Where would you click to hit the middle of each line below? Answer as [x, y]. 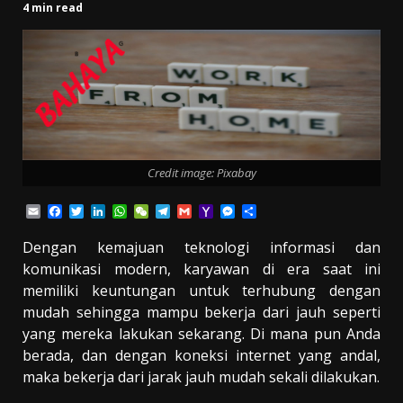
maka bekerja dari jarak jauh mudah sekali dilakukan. [201, 376]
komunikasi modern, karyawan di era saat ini [201, 269]
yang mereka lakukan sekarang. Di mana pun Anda [201, 333]
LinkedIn [134, 212]
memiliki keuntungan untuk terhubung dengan [201, 290]
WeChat [175, 212]
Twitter [108, 212]
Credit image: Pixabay [201, 172]
